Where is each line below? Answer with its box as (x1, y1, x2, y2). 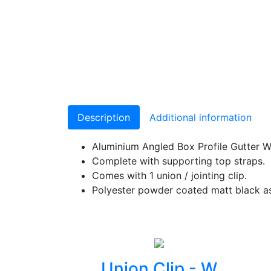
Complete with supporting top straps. (92, 155, 265, 167)
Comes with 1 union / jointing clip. (92, 169, 247, 181)
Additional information (149, 111, 252, 123)
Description (77, 111, 130, 123)
